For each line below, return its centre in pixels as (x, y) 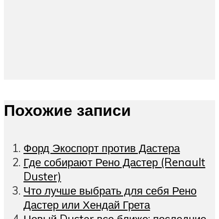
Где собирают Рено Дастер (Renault (114, 162)
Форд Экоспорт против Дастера (102, 148)
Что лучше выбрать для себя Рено (110, 190)
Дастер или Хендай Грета (87, 204)
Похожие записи (67, 110)
